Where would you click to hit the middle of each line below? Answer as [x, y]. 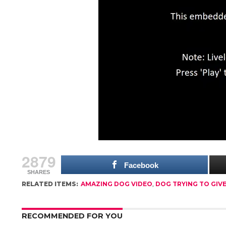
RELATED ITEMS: [50, 184]
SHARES [39, 172]
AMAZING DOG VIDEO [116, 184]
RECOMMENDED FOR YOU [72, 216]
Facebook [142, 165]
